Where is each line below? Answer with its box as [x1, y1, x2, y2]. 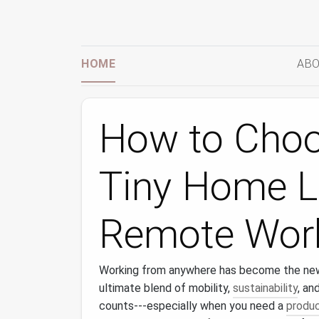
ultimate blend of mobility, [99, 281, 233, 295]
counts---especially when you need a [99, 299, 286, 313]
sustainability [233, 281, 298, 295]
